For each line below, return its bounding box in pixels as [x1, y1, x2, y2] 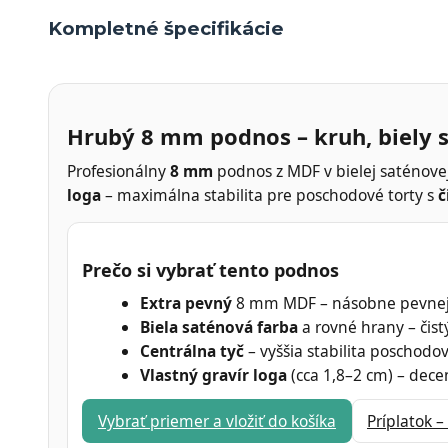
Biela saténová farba [140, 316, 298, 339]
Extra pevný [140, 292, 232, 315]
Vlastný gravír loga [140, 364, 287, 387]
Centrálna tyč [140, 340, 244, 363]
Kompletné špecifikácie [48, 16, 284, 40]
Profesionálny [67, 159, 170, 182]
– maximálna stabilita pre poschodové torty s [101, 183, 438, 206]
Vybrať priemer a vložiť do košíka [98, 410, 336, 433]
